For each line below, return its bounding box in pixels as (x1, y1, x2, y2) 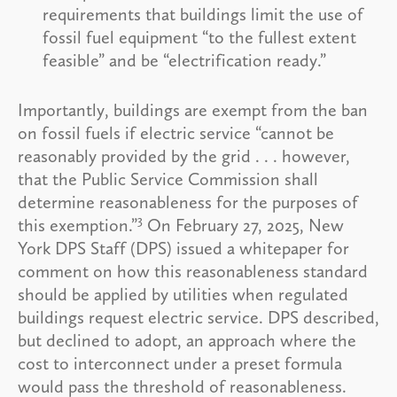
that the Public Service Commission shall (18, 167, 318, 190)
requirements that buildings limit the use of (43, 3, 363, 25)
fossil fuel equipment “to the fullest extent (43, 26, 356, 48)
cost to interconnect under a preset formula (18, 352, 342, 374)
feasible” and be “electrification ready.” (43, 49, 326, 71)
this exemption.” (18, 214, 137, 236)
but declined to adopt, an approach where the (18, 329, 356, 351)
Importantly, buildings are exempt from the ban (18, 98, 368, 121)
